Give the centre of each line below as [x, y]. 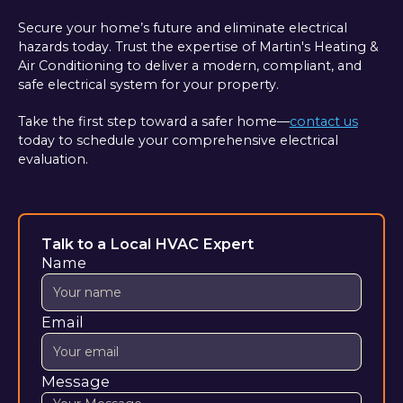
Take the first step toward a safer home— [153, 122]
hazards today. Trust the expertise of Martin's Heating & [198, 46]
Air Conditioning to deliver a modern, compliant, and [189, 65]
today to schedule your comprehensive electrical [178, 141]
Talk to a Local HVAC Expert [147, 244]
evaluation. [53, 160]
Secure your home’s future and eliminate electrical [182, 27]
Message [75, 382]
